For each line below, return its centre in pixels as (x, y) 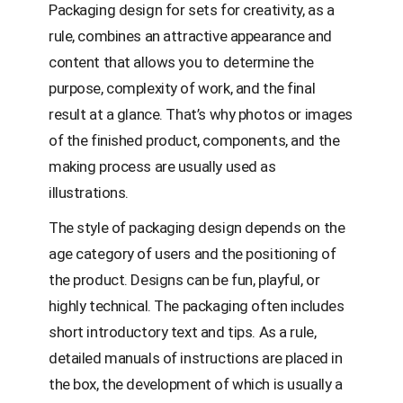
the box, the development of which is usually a (196, 384)
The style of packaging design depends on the (197, 227)
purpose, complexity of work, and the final (182, 88)
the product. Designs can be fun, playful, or (184, 279)
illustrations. (89, 192)
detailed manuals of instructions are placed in (196, 358)
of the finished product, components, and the (194, 140)
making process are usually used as (162, 166)
